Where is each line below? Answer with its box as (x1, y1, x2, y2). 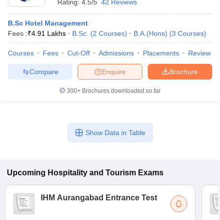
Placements (143, 49, 179, 57)
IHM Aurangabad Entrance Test (41, 193, 157, 202)
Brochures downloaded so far (81, 87, 161, 94)
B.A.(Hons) (134, 29, 167, 37)
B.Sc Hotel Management (8, 19, 88, 27)
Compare (29, 67, 58, 76)
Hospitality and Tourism (48, 168, 136, 177)
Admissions (99, 49, 134, 57)
